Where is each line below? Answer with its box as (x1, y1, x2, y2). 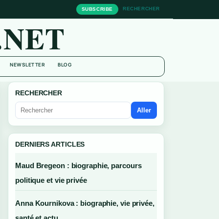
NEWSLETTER (10, 61, 45, 68)
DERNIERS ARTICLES (15, 140, 85, 148)
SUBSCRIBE (81, 6, 113, 12)
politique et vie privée (15, 176, 87, 184)
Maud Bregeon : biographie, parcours (15, 161, 142, 170)
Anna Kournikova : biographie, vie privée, (15, 199, 154, 207)
